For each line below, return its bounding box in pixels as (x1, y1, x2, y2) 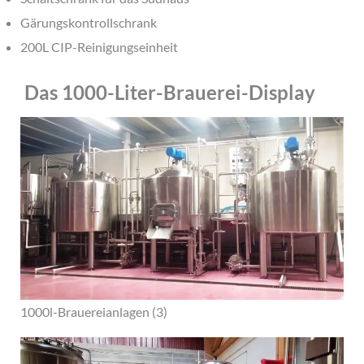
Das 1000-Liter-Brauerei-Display (19, 80, 315, 104)
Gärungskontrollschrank (19, 14, 157, 30)
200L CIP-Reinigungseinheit (19, 38, 178, 54)
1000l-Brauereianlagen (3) (19, 303, 167, 319)
